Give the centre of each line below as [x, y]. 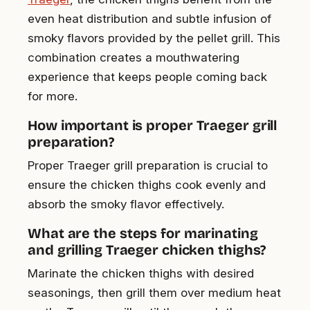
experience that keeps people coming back [147, 77]
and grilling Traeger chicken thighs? [147, 250]
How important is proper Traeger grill [153, 126]
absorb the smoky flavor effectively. [126, 204]
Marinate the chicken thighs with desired [141, 274]
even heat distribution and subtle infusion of [149, 19]
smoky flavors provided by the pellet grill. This [154, 38]
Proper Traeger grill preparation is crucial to [148, 166]
